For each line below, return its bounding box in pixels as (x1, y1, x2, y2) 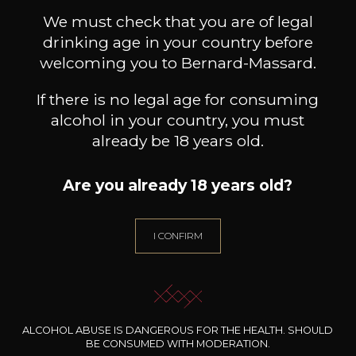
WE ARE (151, 308, 205, 323)
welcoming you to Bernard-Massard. (39, 53, 316, 73)
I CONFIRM (153, 229, 203, 242)
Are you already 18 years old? (63, 175, 293, 195)
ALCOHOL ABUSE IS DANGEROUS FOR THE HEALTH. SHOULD (22, 324, 334, 337)
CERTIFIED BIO (129, 323, 227, 339)
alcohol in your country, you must (51, 110, 305, 130)
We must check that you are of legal (42, 12, 313, 32)
